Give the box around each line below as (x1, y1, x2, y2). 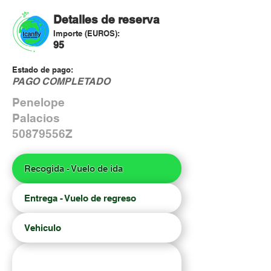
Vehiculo (24, 223, 61, 233)
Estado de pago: (12, 65, 73, 74)
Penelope (12, 96, 65, 109)
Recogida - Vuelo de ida (24, 163, 123, 174)
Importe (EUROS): (53, 28, 120, 38)
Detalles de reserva (53, 13, 160, 26)
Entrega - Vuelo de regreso (24, 193, 136, 203)
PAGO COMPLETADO (12, 76, 110, 87)
